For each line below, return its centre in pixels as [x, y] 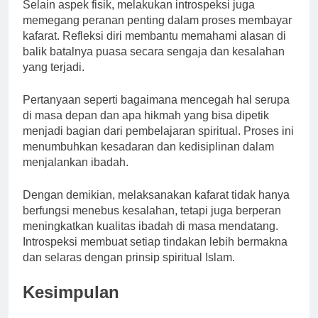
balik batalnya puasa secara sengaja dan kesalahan [154, 52]
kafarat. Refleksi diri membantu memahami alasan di [154, 36]
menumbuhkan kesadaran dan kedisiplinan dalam [148, 147]
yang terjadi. [54, 67]
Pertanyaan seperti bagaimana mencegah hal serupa [156, 100]
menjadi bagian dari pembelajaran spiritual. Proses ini [158, 131]
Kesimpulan [71, 292]
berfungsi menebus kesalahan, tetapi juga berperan [152, 211]
